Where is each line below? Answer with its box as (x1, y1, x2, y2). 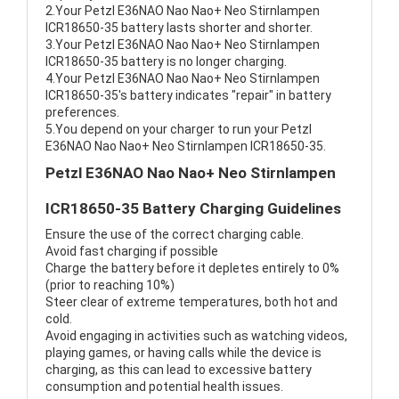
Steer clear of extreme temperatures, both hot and (45, 295, 338, 310)
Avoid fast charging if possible (45, 244, 218, 259)
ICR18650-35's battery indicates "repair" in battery (45, 88, 331, 103)
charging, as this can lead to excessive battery (45, 362, 312, 378)
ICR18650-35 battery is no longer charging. (45, 54, 287, 69)
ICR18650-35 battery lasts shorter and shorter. (45, 20, 313, 36)
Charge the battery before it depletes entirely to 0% (45, 261, 339, 276)
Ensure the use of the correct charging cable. (45, 227, 304, 242)
